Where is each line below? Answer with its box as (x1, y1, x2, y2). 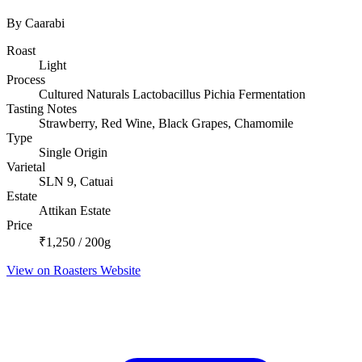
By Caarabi (6, 16, 65, 31)
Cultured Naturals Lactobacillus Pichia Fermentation (39, 87, 305, 102)
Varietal (6, 160, 45, 175)
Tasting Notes (6, 102, 77, 116)
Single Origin (39, 145, 107, 160)
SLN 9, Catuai (39, 175, 113, 189)
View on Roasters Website (6, 263, 141, 278)
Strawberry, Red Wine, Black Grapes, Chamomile (39, 116, 293, 131)
